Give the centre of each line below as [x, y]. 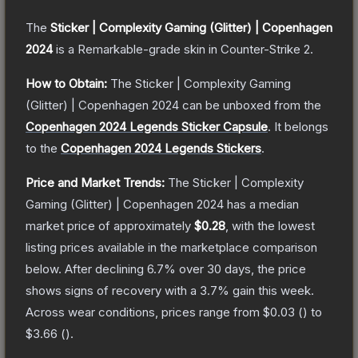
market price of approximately [110, 225]
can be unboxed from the [250, 105]
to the [43, 148]
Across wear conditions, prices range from [144, 312]
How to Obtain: [66, 83]
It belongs [301, 126]
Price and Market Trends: [95, 182]
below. [44, 268]
